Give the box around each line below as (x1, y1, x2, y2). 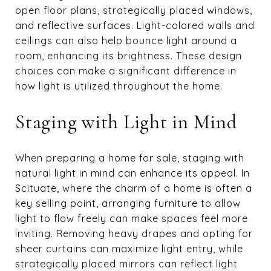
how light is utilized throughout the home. (15, 79, 223, 92)
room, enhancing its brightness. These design (15, 49, 242, 62)
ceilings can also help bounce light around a (15, 34, 237, 47)
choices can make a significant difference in (15, 64, 237, 77)
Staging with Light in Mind (15, 109, 237, 134)
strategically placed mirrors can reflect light (15, 257, 238, 270)
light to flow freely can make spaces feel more (15, 212, 248, 224)
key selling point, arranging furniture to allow (15, 197, 241, 209)
